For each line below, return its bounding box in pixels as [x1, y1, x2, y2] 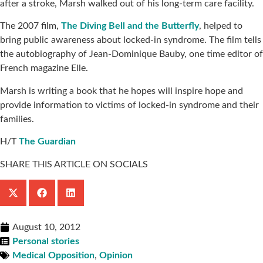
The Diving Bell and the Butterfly [61, 21, 199, 31]
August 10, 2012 [12, 222, 80, 232]
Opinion [99, 251, 133, 261]
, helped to [199, 21, 242, 31]
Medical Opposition [12, 251, 95, 261]
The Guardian [19, 137, 76, 147]
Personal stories [12, 237, 79, 247]
